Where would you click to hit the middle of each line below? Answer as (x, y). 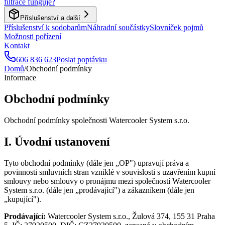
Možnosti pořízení (33, 36)
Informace (20, 78)
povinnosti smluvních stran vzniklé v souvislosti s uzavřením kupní (110, 172)
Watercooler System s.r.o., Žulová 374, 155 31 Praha (130, 216)
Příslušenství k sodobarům (45, 27)
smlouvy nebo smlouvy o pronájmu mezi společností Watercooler (107, 181)
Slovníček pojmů (177, 27)
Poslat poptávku (82, 60)
